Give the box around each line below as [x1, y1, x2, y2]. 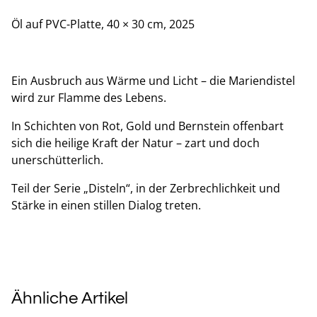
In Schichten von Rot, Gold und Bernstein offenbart [11, 117, 284, 134]
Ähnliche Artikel [11, 289, 128, 307]
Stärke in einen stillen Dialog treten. [11, 197, 201, 213]
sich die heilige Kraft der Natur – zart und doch [11, 134, 260, 151]
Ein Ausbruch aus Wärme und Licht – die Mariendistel [11, 72, 295, 88]
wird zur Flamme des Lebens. [11, 89, 166, 105]
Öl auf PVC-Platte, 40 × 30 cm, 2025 [11, 16, 195, 32]
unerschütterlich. [11, 151, 103, 168]
